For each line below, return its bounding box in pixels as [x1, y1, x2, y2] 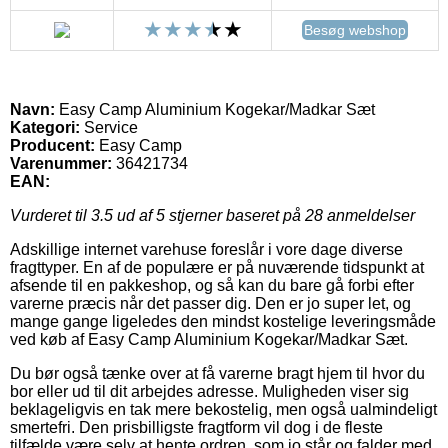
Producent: [10, 136, 95, 154]
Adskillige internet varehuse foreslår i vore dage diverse [10, 240, 403, 258]
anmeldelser [323, 206, 415, 224]
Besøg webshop [304, 21, 406, 38]
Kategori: [10, 118, 80, 136]
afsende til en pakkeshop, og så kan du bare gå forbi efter [10, 276, 414, 294]
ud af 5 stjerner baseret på [113, 206, 305, 224]
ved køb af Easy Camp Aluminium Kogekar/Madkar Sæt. [10, 330, 408, 348]
